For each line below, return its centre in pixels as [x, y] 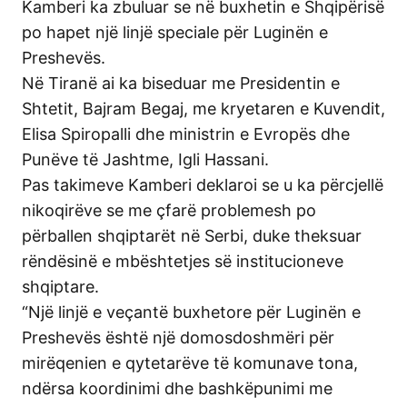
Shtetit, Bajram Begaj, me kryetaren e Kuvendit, [203, 108]
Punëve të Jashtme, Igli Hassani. [145, 159]
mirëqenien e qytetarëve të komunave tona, [190, 362]
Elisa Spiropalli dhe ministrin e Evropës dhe [186, 134]
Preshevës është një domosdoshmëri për [178, 337]
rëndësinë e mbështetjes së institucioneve [183, 261]
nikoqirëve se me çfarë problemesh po [169, 210]
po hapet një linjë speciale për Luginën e [175, 32]
